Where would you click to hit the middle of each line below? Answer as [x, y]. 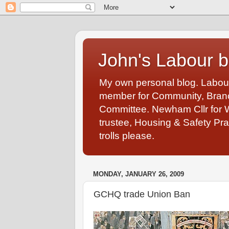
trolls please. [127, 136]
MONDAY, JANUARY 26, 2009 [139, 174]
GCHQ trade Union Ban [142, 194]
